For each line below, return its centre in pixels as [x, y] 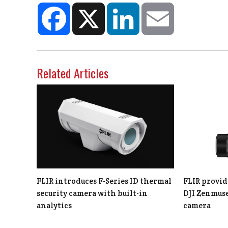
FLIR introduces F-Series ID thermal [104, 181]
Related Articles [73, 73]
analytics [54, 206]
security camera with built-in [92, 193]
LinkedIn [154, 7]
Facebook [88, 7]
